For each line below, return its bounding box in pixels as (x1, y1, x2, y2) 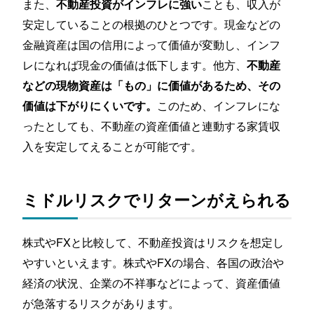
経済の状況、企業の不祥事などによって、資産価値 (22, 274, 281, 292)
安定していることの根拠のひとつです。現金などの (22, 15, 281, 33)
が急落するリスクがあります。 (22, 294, 180, 312)
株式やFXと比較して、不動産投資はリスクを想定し (22, 233, 285, 251)
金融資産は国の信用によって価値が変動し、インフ (22, 36, 281, 53)
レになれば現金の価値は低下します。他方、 (22, 56, 247, 74)
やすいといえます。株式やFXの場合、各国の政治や (22, 254, 285, 271)
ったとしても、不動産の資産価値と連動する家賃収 (22, 117, 281, 135)
